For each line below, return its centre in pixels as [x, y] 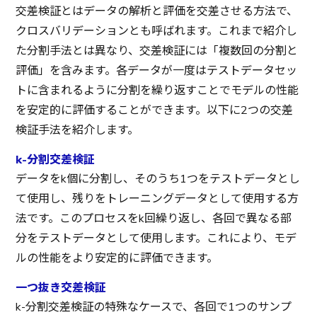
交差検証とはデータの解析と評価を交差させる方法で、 [157, 11]
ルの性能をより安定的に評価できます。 [117, 258]
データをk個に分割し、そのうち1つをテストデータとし [158, 179]
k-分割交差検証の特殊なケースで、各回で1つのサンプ [154, 307]
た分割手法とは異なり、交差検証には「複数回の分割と [157, 51]
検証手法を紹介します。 [77, 130]
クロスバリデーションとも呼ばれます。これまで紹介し [157, 31]
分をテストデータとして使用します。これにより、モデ [156, 238]
